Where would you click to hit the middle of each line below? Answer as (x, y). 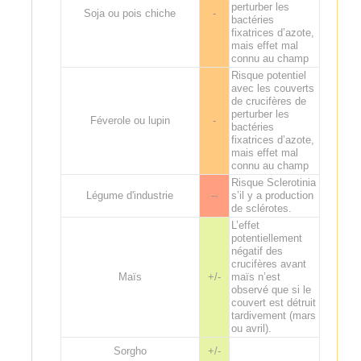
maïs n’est (255, 276)
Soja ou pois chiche (130, 13)
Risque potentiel (268, 75)
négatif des (257, 251)
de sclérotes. (261, 208)
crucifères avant (268, 263)
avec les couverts (272, 88)
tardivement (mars (273, 315)
